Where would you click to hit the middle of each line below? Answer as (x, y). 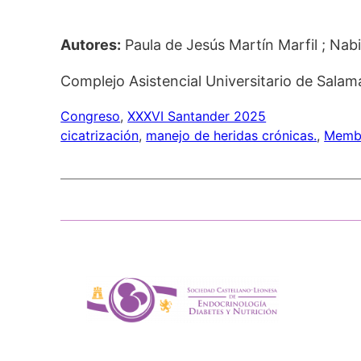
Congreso (91, 116)
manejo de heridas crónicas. (232, 135)
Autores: (91, 45)
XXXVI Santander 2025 (197, 116)
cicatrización (100, 135)
